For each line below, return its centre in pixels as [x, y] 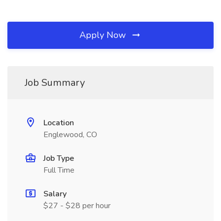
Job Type [59, 158]
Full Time [59, 170]
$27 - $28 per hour [77, 206]
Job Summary [55, 83]
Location [59, 123]
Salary [55, 194]
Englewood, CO [70, 135]
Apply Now [104, 35]
